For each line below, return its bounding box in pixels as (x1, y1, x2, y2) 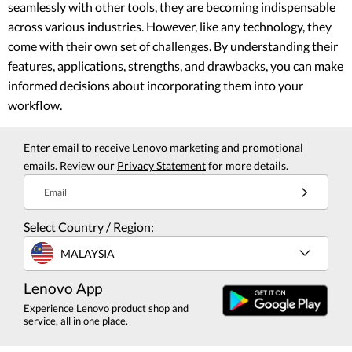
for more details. (206, 159, 288, 173)
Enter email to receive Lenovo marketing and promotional (24, 141, 303, 155)
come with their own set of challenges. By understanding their (8, 38, 338, 54)
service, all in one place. (24, 314, 128, 328)
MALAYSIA (60, 246, 115, 260)
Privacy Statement (117, 159, 206, 173)
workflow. (8, 97, 62, 113)
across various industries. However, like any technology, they (8, 19, 332, 35)
